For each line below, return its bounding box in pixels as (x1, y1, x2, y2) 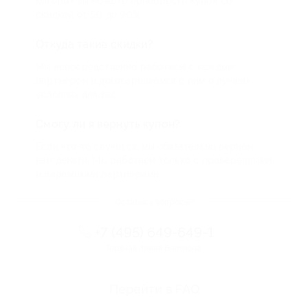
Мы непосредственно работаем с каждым (36, 61, 234, 72)
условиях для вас (36, 89, 118, 100)
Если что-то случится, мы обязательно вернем (36, 141, 254, 152)
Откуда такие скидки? (36, 38, 153, 51)
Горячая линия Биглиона (107, 243, 201, 253)
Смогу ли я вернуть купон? (36, 118, 181, 131)
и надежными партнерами (36, 168, 159, 179)
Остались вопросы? (114, 197, 194, 207)
